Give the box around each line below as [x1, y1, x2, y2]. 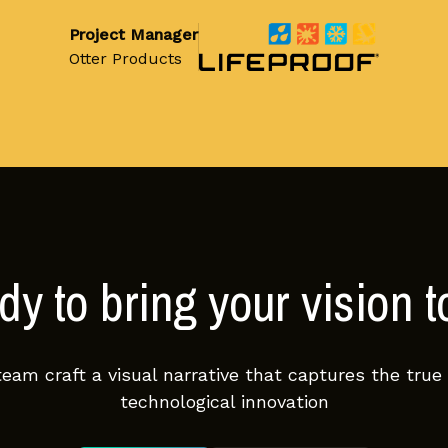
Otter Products [69, 49, 182, 69]
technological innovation [119, 391, 329, 413]
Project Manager [69, 25, 198, 45]
